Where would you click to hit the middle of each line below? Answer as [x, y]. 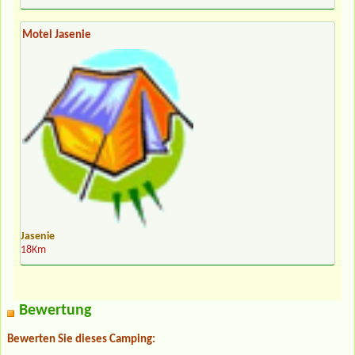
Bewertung [55, 311]
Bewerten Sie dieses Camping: [81, 340]
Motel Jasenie [57, 36]
